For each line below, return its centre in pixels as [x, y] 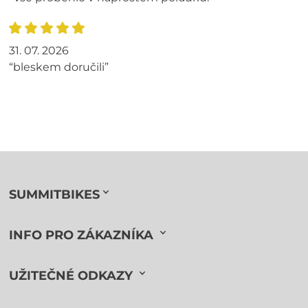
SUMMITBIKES [55, 195]
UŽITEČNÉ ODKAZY [73, 276]
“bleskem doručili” [59, 67]
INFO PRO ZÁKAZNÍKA [83, 235]
